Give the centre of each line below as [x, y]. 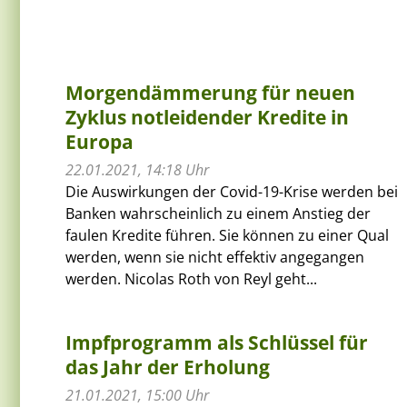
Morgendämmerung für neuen [210, 92]
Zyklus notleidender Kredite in [207, 117]
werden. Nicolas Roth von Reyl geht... [191, 278]
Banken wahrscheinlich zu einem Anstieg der [218, 213]
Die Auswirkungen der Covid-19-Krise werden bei [232, 191]
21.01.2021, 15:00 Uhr [137, 395]
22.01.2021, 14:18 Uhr [137, 169]
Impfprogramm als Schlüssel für [217, 342]
